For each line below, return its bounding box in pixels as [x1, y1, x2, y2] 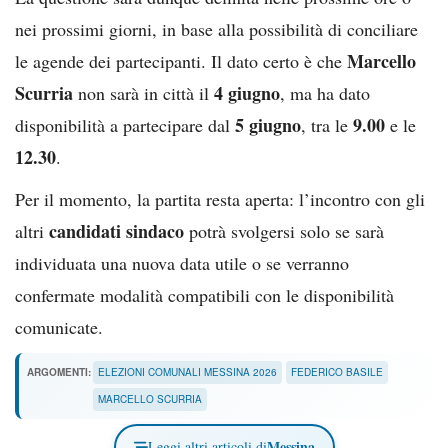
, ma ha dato [280, 80, 370, 105]
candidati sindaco [49, 217, 184, 244]
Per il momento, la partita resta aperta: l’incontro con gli [15, 186, 425, 211]
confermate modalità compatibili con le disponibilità [15, 282, 394, 307]
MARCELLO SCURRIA [98, 392, 202, 407]
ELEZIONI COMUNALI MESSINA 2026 [98, 365, 277, 380]
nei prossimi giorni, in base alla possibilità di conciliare [15, 16, 418, 41]
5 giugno [235, 111, 301, 138]
